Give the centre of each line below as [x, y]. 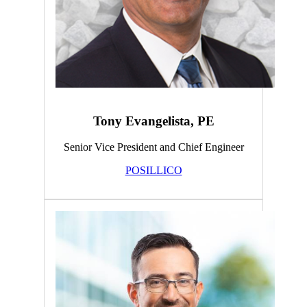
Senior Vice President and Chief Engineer [153, 147]
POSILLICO [153, 171]
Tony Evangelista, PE [153, 121]
